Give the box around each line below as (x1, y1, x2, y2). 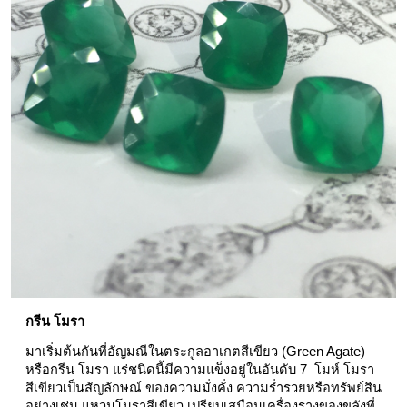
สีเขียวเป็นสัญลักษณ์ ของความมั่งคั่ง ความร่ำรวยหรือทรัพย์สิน (25, 380, 382, 395)
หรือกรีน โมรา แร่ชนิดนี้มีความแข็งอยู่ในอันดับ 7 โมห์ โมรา (25, 362, 374, 377)
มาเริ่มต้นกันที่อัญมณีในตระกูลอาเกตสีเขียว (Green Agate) (25, 343, 365, 359)
